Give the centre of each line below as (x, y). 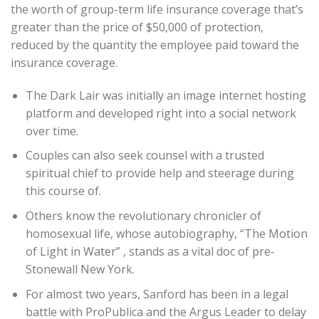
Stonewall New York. (80, 270)
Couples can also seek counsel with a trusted (145, 156)
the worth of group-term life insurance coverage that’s (157, 10)
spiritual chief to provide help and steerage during (159, 173)
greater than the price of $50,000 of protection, (137, 27)
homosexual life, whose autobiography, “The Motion (166, 234)
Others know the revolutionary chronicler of (143, 216)
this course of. (63, 191)
